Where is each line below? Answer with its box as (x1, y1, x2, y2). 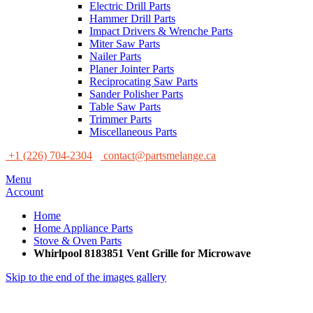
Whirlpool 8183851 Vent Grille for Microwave (34, 247, 251, 259)
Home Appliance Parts (34, 222, 133, 234)
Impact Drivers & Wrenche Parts (89, 25, 233, 37)
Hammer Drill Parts (89, 13, 175, 24)
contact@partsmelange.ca (103, 150, 216, 161)
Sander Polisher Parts (89, 88, 183, 100)
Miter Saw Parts (89, 38, 160, 50)
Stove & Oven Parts (34, 235, 122, 247)
